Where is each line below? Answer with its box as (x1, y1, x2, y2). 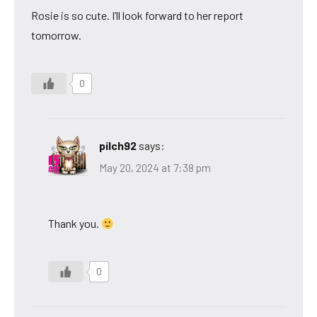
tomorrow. (31, 28, 81, 42)
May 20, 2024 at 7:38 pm (99, 161, 211, 175)
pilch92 (99, 138, 137, 152)
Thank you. (48, 217, 101, 231)
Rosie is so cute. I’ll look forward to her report (31, 8, 243, 22)
